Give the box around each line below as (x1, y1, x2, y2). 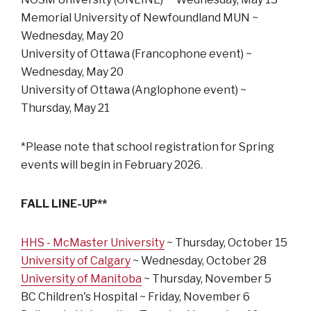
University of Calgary (21, 253, 131, 267)
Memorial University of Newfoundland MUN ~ (21, 10, 258, 24)
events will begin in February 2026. (21, 158, 203, 171)
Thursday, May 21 (21, 101, 110, 115)
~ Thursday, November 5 (142, 271, 271, 285)
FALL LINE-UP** (21, 196, 107, 210)
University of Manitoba (21, 271, 142, 285)
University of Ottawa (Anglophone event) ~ (21, 83, 246, 96)
